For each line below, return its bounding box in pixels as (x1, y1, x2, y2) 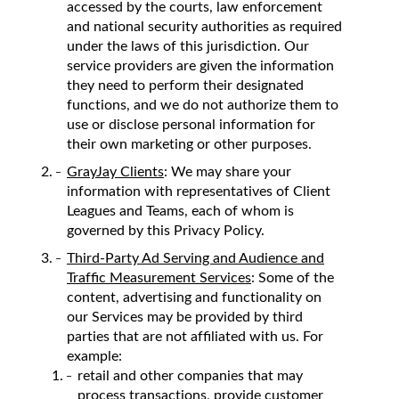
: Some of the (251, 267, 334, 288)
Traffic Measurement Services (67, 267, 251, 288)
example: (67, 346, 122, 366)
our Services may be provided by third (67, 306, 303, 327)
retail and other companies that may (77, 365, 303, 386)
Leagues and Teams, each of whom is (67, 200, 294, 221)
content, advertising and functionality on (67, 287, 322, 307)
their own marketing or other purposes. (67, 134, 312, 154)
